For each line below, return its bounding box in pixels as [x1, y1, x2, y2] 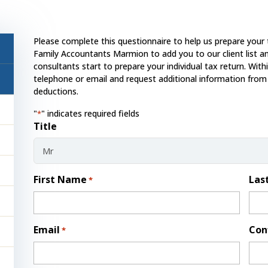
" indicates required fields [41, 107, 139, 119]
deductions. [33, 85, 78, 97]
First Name [33, 172, 87, 186]
